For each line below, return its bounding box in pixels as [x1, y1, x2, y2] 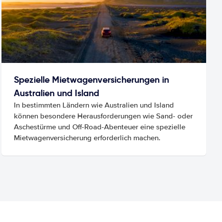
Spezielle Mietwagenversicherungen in [13, 73, 169, 85]
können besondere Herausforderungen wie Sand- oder [13, 111, 193, 120]
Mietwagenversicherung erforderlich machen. [13, 133, 161, 142]
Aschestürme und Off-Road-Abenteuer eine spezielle [13, 122, 185, 131]
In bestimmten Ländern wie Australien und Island [13, 100, 174, 110]
